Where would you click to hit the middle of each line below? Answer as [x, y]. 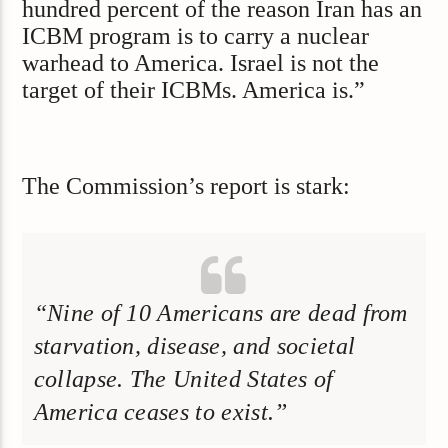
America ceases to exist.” [160, 412]
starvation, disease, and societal [194, 346]
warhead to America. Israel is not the [201, 63]
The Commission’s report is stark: [186, 186]
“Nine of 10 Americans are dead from [220, 313]
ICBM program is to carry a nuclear [196, 36]
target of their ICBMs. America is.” [194, 90]
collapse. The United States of [183, 379]
